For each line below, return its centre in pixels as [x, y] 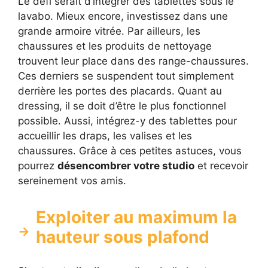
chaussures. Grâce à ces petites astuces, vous [130, 150]
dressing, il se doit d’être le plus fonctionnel [122, 106]
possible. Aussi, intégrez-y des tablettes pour [127, 121]
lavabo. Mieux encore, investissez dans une [123, 16]
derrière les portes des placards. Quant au [120, 91]
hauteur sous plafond [123, 237]
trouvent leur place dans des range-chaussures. [133, 61]
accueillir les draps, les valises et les [105, 135]
